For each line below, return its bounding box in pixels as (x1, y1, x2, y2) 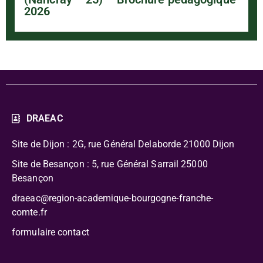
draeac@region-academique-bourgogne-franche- (12, 192, 214, 204)
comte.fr (12, 206, 52, 218)
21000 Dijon (181, 138, 235, 150)
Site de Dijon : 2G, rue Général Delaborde (12, 138, 181, 150)
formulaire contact (12, 226, 89, 238)
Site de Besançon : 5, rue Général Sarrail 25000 (12, 158, 208, 170)
